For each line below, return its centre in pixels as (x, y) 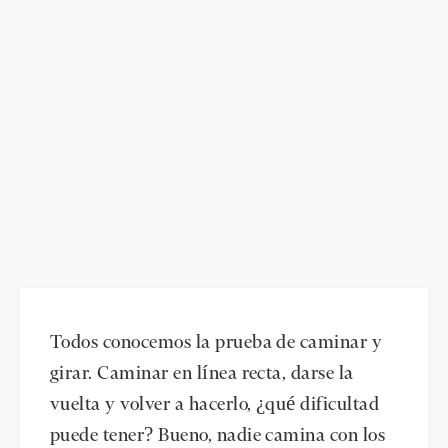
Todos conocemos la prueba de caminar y (216, 342)
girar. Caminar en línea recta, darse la (202, 373)
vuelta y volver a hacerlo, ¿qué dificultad (215, 404)
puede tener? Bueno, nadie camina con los (218, 435)
